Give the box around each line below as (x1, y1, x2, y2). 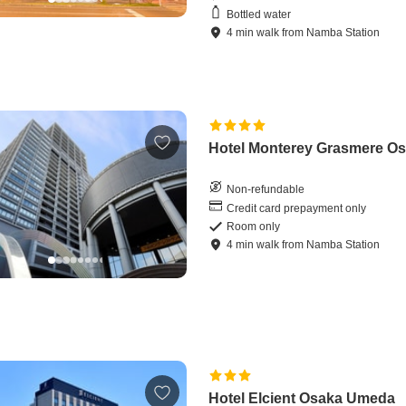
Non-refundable (227, 182, 305, 196)
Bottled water (227, 7, 292, 21)
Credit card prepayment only (227, 201, 367, 215)
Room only (227, 220, 281, 234)
